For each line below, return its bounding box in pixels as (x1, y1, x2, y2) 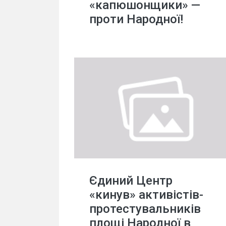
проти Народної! (89, 12, 183, 26)
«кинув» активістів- (89, 188, 203, 202)
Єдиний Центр (89, 174, 173, 188)
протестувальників (89, 202, 201, 216)
